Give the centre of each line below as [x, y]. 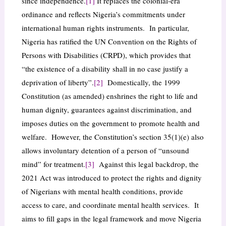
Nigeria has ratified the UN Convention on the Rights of [109, 42]
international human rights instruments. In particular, [105, 28]
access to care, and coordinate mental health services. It [110, 205]
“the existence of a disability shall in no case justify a [105, 69]
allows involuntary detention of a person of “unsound [105, 151]
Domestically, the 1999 [141, 82]
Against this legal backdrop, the [146, 164]
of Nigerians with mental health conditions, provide [102, 191]
